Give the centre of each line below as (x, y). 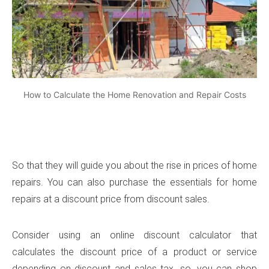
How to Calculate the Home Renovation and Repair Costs (134, 94)
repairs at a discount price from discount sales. (111, 199)
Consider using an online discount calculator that (134, 235)
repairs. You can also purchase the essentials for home (134, 182)
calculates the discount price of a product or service (134, 252)
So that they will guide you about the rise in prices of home (134, 165)
